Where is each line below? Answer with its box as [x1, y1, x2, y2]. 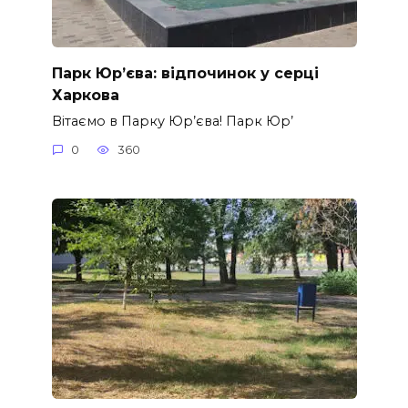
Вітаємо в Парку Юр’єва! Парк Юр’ [51, 112, 293, 129]
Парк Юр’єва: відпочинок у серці [51, 64, 319, 82]
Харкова [51, 86, 119, 104]
